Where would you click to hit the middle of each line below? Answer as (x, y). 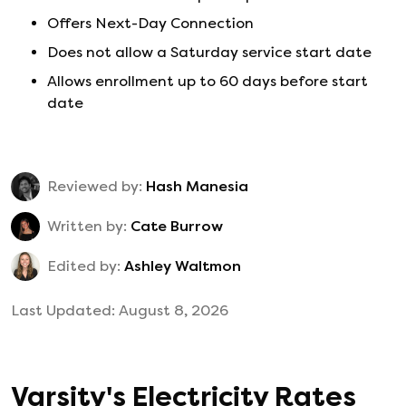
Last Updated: (65, 311)
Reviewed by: (95, 187)
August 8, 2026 (174, 311)
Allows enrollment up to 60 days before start (208, 82)
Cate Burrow (177, 227)
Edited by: (84, 266)
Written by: (87, 227)
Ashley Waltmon (183, 266)
